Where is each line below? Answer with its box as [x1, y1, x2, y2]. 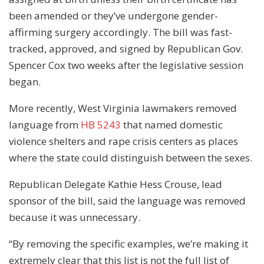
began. [9, 74, 41, 88]
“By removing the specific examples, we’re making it [9, 236, 248, 250]
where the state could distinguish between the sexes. [9, 150, 252, 164]
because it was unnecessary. [9, 210, 140, 224]
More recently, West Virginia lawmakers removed [9, 101, 237, 115]
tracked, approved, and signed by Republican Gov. [9, 41, 243, 55]
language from [9, 117, 81, 131]
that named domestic [121, 117, 223, 131]
